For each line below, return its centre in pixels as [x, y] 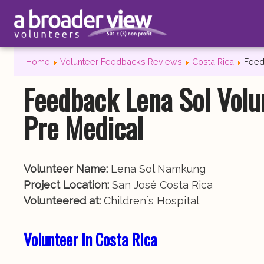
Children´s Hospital [151, 201]
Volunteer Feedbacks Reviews [121, 62]
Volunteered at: [64, 201]
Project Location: [68, 185]
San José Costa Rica [162, 185]
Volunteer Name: [67, 169]
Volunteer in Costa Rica [90, 239]
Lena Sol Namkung [158, 169]
